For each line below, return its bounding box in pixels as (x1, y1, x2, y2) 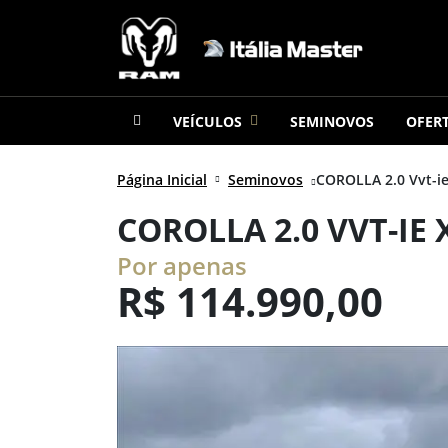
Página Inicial (117, 170, 207, 189)
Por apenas (117, 249, 247, 282)
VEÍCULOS (173, 111, 242, 131)
